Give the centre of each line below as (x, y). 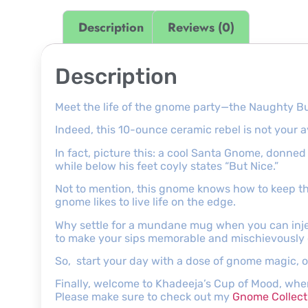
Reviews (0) (201, 27)
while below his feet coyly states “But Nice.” (167, 166)
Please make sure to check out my (144, 297)
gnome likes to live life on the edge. (145, 202)
